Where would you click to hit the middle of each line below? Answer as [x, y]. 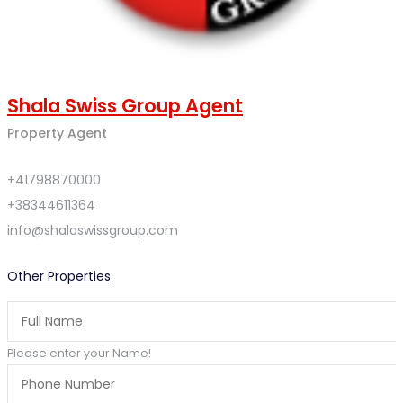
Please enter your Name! [79, 353]
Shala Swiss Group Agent [125, 105]
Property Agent [57, 133]
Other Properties [59, 276]
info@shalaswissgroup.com [93, 230]
